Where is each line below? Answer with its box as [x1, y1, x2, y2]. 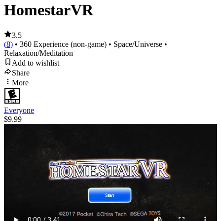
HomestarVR [4, 1, 93, 19]
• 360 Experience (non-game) [13, 39, 107, 48]
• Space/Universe [107, 39, 162, 48]
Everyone [4, 106, 34, 114]
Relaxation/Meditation [4, 48, 73, 57]
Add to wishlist [12, 58, 59, 67]
